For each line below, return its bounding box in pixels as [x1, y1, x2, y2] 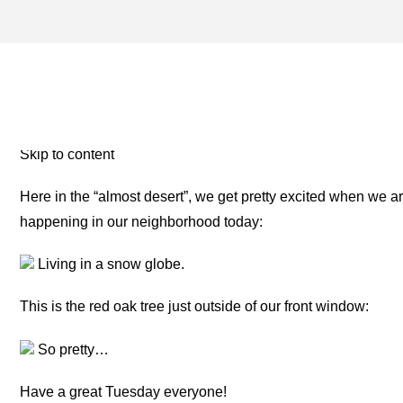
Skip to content [20, 146, 115, 162]
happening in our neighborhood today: [20, 213, 264, 229]
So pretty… [34, 341, 110, 357]
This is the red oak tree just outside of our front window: [20, 299, 370, 315]
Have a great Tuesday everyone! [20, 383, 228, 399]
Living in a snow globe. [34, 256, 185, 273]
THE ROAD [20, 85, 174, 121]
